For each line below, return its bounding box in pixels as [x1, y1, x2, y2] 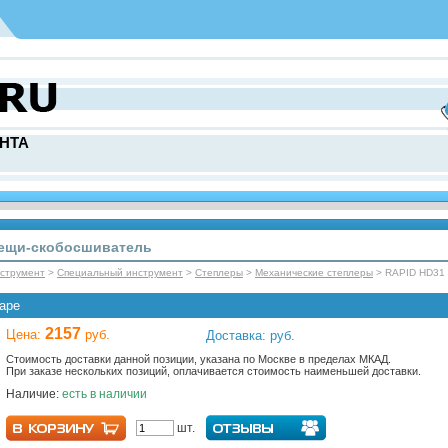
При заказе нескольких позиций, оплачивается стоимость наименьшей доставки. [6, 365, 421, 377]
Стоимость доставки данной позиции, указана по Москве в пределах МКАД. [6, 353, 391, 365]
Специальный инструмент [57, 267, 183, 278]
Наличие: [6, 387, 62, 401]
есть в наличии [62, 387, 147, 401]
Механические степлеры [255, 267, 373, 278]
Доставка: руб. [206, 328, 295, 343]
